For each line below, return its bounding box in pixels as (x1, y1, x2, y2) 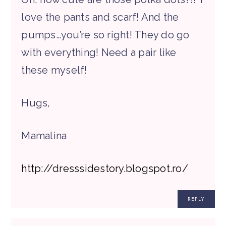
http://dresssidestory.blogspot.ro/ (21, 162, 188, 175)
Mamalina (21, 130, 67, 142)
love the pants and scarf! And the (21, 11, 179, 24)
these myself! (21, 64, 87, 77)
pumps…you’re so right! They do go (21, 29, 190, 41)
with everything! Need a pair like (21, 46, 177, 59)
